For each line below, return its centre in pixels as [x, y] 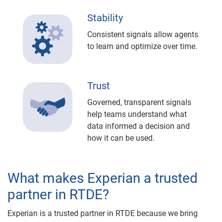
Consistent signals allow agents [143, 35]
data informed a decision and [139, 126]
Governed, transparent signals [139, 103]
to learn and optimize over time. [142, 47]
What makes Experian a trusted [103, 178]
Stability [105, 18]
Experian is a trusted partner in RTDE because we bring [103, 214]
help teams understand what [137, 114]
